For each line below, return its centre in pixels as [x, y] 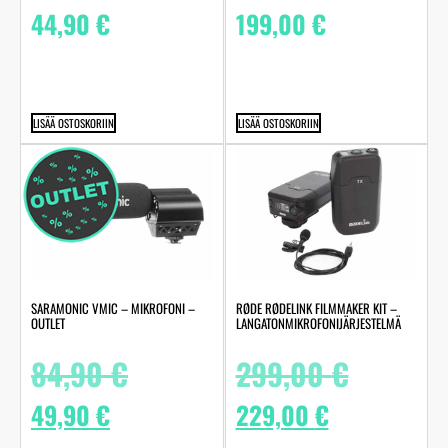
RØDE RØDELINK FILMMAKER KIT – [316, 308]
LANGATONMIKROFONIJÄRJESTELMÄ [318, 323]
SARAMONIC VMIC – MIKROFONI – [113, 308]
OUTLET [48, 323]
